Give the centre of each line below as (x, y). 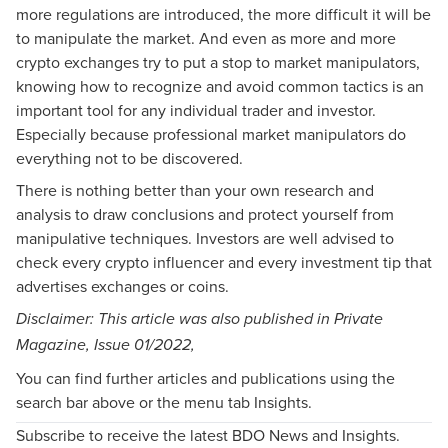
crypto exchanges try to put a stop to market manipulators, (218, 61)
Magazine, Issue (75, 345)
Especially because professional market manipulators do (211, 133)
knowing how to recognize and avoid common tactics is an (220, 85)
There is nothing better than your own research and (195, 189)
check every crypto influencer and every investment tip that (224, 261)
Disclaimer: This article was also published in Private (199, 319)
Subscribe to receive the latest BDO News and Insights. (208, 434)
